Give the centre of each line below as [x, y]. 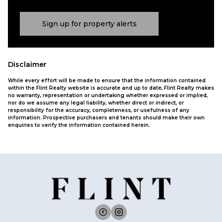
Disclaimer [27, 64]
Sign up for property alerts [89, 24]
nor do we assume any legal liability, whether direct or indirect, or [96, 103]
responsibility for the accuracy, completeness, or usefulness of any [99, 110]
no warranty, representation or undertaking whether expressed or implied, [108, 95]
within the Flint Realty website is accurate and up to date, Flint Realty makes [111, 88]
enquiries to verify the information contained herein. [79, 125]
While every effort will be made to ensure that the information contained [107, 81]
